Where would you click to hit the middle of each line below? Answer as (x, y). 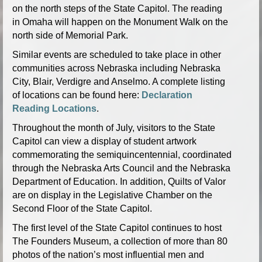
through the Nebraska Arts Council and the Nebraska (121, 168)
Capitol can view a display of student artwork (104, 141)
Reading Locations (54, 108)
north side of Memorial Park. (70, 35)
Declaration (167, 95)
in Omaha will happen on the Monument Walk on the (120, 22)
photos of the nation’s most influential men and (108, 254)
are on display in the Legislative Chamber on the (112, 195)
